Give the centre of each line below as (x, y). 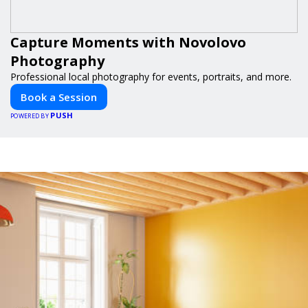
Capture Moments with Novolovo (128, 42)
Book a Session (59, 97)
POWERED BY (31, 115)
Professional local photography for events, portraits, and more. (151, 76)
